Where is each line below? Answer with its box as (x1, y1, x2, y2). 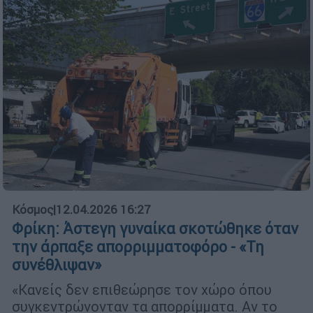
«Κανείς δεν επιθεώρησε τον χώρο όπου (12, 280, 272, 298)
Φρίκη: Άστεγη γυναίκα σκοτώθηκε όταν (12, 219, 298, 238)
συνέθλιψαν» (12, 255, 101, 275)
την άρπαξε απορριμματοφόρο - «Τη (12, 237, 264, 256)
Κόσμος (12, 201, 53, 217)
